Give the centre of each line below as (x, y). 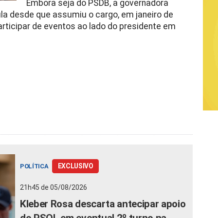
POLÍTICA (35, 166)
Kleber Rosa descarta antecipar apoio (103, 204)
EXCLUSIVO (75, 166)
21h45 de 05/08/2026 (54, 187)
